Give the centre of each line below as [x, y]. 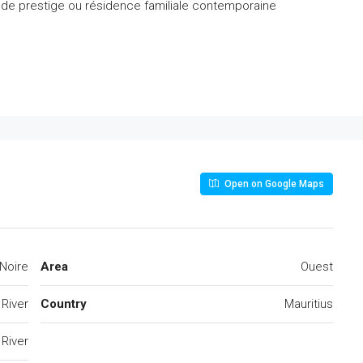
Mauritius [309, 304]
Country [64, 304]
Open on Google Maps [273, 184]
